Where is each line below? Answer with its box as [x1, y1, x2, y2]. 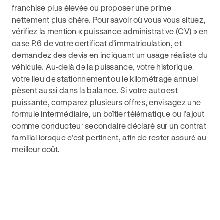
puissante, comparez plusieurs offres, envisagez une [12, 97, 201, 107]
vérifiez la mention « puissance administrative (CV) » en [12, 27, 208, 36]
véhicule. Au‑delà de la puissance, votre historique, [12, 62, 194, 71]
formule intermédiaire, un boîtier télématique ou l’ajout [12, 109, 205, 118]
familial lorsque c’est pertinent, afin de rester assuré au [12, 133, 207, 142]
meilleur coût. [12, 144, 60, 154]
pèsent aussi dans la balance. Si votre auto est [12, 85, 178, 95]
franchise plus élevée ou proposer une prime [12, 3, 171, 12]
